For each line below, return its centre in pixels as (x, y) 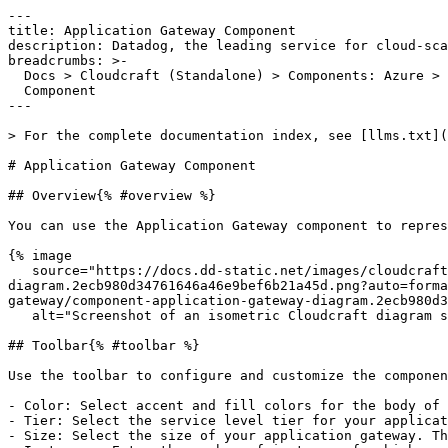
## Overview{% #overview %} (112, 195)
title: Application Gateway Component (152, 30)
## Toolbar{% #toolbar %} (104, 345)
